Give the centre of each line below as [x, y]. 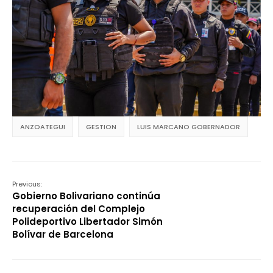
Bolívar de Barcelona [63, 234]
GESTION [101, 126]
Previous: [27, 184]
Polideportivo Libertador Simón [87, 221]
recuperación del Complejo [79, 208]
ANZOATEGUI [43, 126]
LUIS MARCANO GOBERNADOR [189, 126]
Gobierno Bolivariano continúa [86, 196]
